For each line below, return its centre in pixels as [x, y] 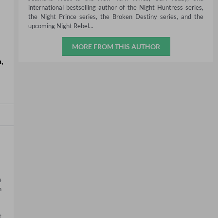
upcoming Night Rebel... [61, 26]
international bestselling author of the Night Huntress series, [116, 7]
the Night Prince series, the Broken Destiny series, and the [116, 16]
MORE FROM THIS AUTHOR [116, 46]
